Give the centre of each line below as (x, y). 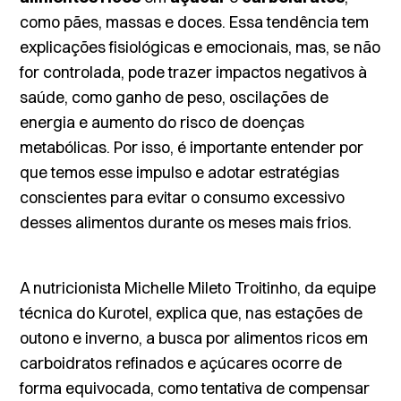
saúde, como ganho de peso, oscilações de (175, 97)
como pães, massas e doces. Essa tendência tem (195, 22)
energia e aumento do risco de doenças (162, 122)
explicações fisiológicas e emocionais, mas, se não (200, 47)
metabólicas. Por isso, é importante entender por (192, 147)
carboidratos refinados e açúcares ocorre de (181, 363)
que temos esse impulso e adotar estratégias (180, 172)
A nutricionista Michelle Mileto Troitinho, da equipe (198, 288)
